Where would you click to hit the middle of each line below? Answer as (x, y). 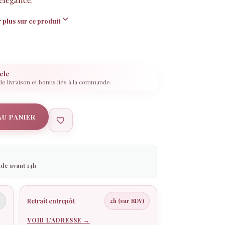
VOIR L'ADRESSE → (58, 220)
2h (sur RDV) (127, 200)
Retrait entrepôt (51, 201)
